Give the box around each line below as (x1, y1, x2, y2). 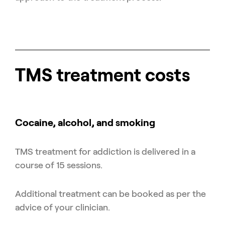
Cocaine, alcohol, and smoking (15, 117, 155, 128)
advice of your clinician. (15, 202, 110, 212)
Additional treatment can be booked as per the (15, 188, 206, 199)
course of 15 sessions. (15, 160, 102, 170)
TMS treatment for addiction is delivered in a (15, 146, 195, 157)
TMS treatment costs (15, 65, 190, 85)
